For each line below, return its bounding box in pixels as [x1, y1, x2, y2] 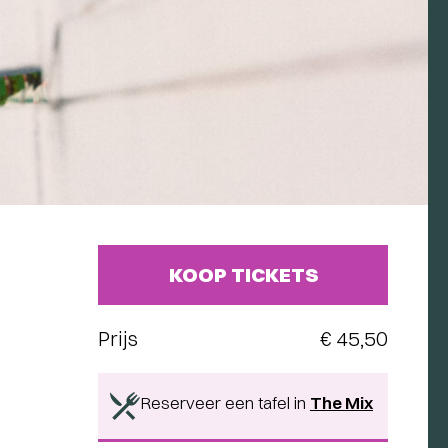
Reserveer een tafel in [140, 391, 310, 413]
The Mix [310, 391, 373, 413]
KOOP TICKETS [168, 261, 318, 287]
